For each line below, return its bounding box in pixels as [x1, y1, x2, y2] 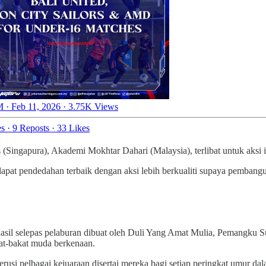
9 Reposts [12, 122, 49, 133]
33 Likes [57, 122, 90, 133]
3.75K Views [68, 101, 118, 112]
